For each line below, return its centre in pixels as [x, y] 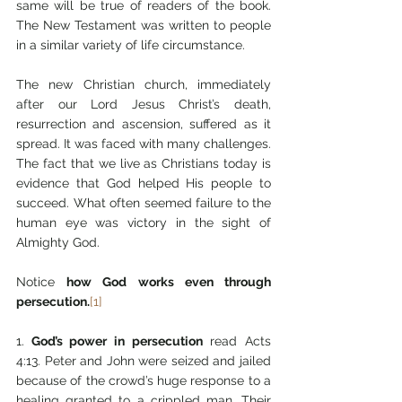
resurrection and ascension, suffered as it [144, 124]
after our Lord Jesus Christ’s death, [144, 104]
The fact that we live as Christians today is [144, 163]
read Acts [237, 341]
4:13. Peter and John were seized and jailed [144, 361]
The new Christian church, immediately [144, 84]
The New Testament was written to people [144, 25]
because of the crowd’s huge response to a [144, 380]
